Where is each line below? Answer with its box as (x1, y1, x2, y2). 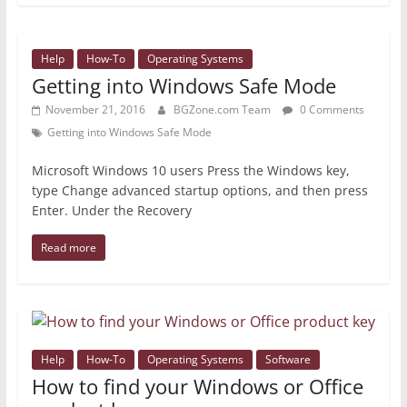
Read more (40, 240, 96, 256)
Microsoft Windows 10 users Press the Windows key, (31, 162, 350, 180)
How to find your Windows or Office (31, 372, 363, 401)
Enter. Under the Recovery (31, 202, 192, 220)
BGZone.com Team (173, 102, 273, 118)
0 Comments (296, 102, 364, 118)
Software (264, 352, 311, 368)
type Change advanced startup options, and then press (31, 182, 368, 200)
